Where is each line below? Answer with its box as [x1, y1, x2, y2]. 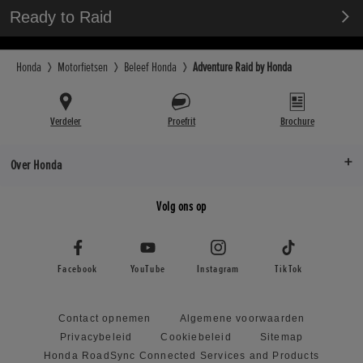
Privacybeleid [59, 331, 133, 344]
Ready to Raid [10, 8, 112, 27]
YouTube [130, 263, 166, 276]
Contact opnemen [58, 313, 152, 325]
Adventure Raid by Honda [193, 59, 292, 76]
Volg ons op [156, 199, 207, 216]
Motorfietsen [58, 59, 108, 76]
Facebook [58, 263, 98, 276]
